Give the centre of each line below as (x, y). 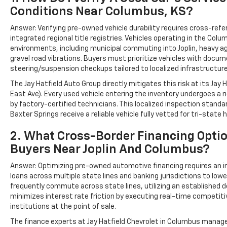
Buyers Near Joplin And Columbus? (110, 149)
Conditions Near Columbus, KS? (102, 11)
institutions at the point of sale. (63, 206)
